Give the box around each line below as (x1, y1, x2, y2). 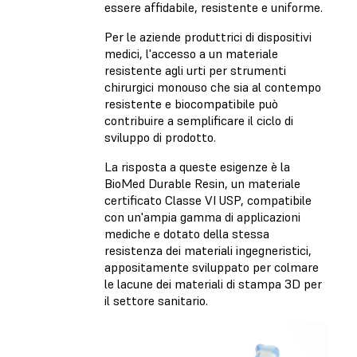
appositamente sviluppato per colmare (104, 259, 319, 276)
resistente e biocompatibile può (104, 96, 278, 112)
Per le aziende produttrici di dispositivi (104, 29, 312, 45)
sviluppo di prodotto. (104, 129, 216, 146)
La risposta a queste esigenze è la (104, 159, 290, 175)
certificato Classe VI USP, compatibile (104, 192, 312, 209)
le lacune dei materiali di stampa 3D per (104, 276, 322, 292)
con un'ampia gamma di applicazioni (104, 209, 300, 226)
